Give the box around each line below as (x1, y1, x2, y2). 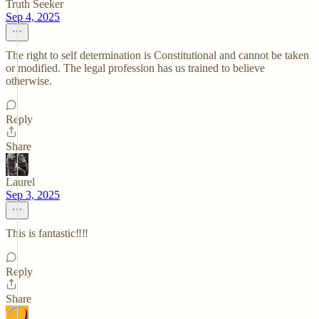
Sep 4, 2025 (6, 11, 60, 23)
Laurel (6, 176, 35, 188)
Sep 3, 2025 (6, 189, 60, 201)
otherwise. (6, 75, 52, 87)
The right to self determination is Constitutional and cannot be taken (6, 49, 309, 61)
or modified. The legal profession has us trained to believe (6, 62, 265, 74)
